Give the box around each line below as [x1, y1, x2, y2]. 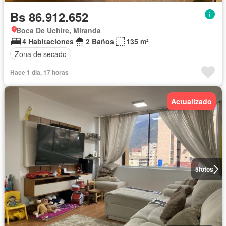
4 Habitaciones [22, 36, 74, 47]
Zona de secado [15, 48, 67, 59]
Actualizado [171, 96, 212, 107]
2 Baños [86, 36, 114, 47]
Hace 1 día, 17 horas [10, 68, 69, 77]
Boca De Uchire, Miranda [16, 25, 101, 36]
